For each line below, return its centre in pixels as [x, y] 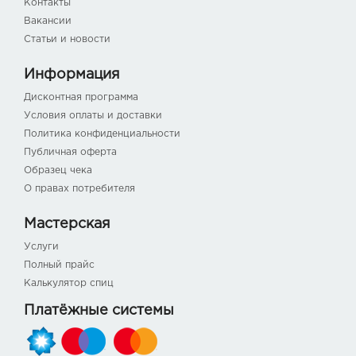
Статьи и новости [67, 40]
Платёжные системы [99, 311]
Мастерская [67, 224]
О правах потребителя [79, 189]
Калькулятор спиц [69, 284]
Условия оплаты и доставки [93, 116]
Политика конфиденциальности [102, 134]
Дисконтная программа [81, 98]
